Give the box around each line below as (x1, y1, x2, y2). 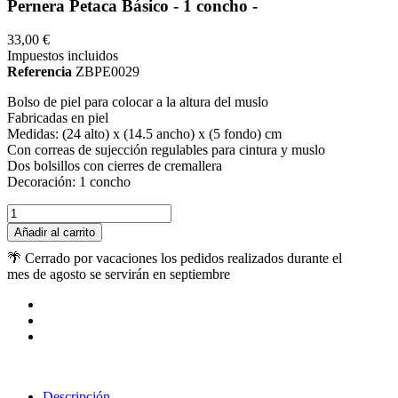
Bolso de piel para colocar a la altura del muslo (7, 94, 268, 110)
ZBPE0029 (76, 64, 139, 80)
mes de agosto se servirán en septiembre (7, 267, 230, 283)
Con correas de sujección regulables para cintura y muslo (7, 142, 325, 158)
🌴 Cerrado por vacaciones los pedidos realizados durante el (7, 251, 342, 267)
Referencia (7, 64, 76, 80)
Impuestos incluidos (7, 48, 118, 64)
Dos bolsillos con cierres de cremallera (7, 158, 222, 174)
